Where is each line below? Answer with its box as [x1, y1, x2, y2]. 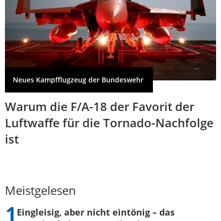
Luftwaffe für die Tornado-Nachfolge [5, 114, 214, 131]
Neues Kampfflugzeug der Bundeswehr [13, 75, 144, 85]
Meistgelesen [5, 182, 76, 198]
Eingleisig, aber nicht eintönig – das [17, 206, 175, 218]
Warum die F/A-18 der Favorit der [5, 98, 194, 114]
